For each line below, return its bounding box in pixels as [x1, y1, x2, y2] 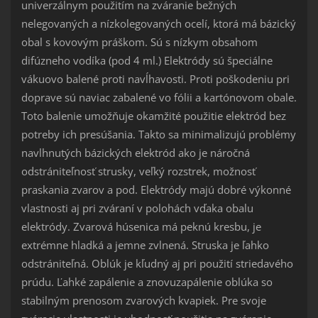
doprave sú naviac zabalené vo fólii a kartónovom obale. [21, 89, 297, 104]
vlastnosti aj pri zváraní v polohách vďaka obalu [21, 200, 253, 215]
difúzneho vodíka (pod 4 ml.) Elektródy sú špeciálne [21, 53, 273, 67]
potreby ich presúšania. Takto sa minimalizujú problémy [21, 126, 296, 141]
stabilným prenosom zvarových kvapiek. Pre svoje [21, 292, 266, 307]
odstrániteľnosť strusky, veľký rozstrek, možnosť [21, 163, 256, 178]
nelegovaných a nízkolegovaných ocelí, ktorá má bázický [21, 16, 296, 31]
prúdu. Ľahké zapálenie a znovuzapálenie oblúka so [21, 274, 273, 289]
